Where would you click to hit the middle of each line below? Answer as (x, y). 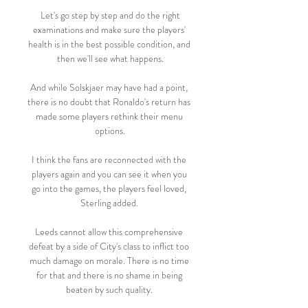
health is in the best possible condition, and (109, 44)
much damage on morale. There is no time (109, 261)
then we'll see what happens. (110, 58)
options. (110, 131)
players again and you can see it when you (109, 174)
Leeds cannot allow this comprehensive (109, 232)
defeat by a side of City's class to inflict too (109, 246)
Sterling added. (110, 203)
